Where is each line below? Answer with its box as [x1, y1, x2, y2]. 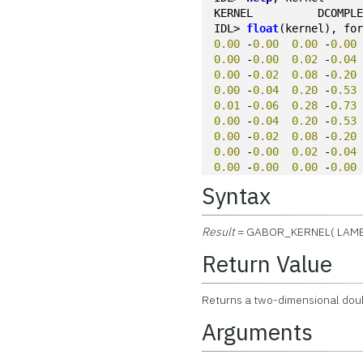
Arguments [202, 317, 314, 347]
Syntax [202, 181, 271, 211]
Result [202, 224, 236, 239]
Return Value [202, 249, 333, 279]
